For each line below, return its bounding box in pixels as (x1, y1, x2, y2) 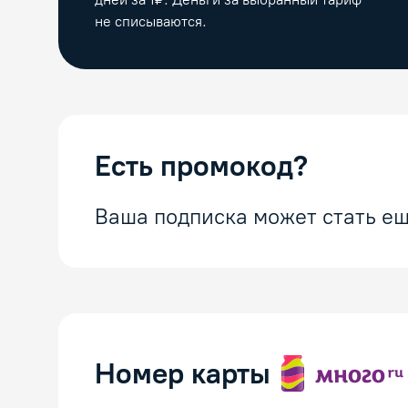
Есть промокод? (95, 148, 308, 184)
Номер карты (95, 356, 270, 392)
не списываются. (95, 13, 207, 31)
